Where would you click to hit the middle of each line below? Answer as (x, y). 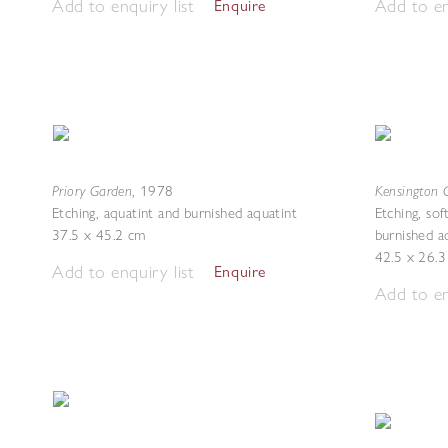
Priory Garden (92, 190)
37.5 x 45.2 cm (99, 235)
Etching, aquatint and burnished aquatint (174, 213)
